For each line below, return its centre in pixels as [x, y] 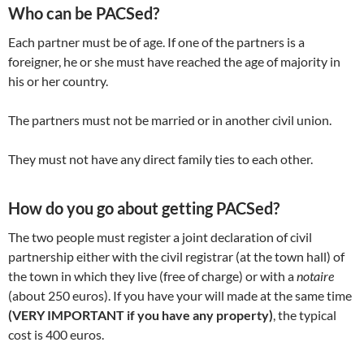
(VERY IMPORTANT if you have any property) [141, 315]
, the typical [305, 315]
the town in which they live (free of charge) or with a [152, 276]
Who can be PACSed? [84, 13]
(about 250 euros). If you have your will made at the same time [180, 296]
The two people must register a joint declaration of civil [160, 237]
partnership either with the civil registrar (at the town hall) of [176, 257]
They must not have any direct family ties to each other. [160, 159]
